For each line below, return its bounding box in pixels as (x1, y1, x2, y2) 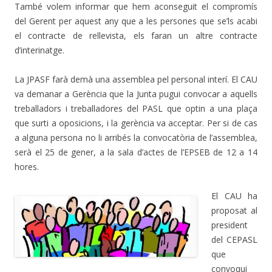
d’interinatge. (15, 44, 64, 56)
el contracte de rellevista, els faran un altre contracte (15, 29, 257, 41)
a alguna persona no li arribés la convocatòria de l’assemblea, (15, 131, 257, 143)
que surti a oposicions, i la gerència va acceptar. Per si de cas (15, 117, 257, 129)
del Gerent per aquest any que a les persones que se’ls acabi (15, 15, 257, 27)
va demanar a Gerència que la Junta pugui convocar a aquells (15, 87, 257, 100)
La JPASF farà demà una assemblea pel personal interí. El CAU (15, 73, 257, 85)
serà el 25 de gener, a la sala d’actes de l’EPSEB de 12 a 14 (15, 146, 257, 158)
